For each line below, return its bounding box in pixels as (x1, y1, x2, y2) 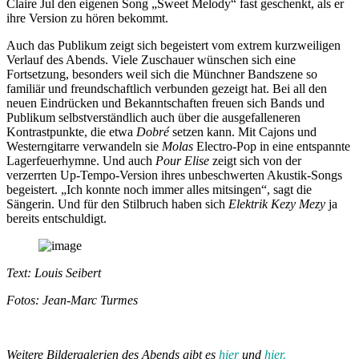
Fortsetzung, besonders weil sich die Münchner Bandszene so (6, 67, 317, 81)
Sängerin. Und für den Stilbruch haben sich (6, 196, 228, 211)
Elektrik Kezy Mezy (228, 196, 325, 211)
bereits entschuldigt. (6, 211, 107, 225)
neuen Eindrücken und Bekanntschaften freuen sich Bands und (6, 95, 325, 110)
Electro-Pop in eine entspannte (193, 139, 350, 153)
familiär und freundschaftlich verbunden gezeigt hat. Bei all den (6, 81, 327, 95)
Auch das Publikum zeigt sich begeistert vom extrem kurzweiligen (6, 38, 341, 52)
